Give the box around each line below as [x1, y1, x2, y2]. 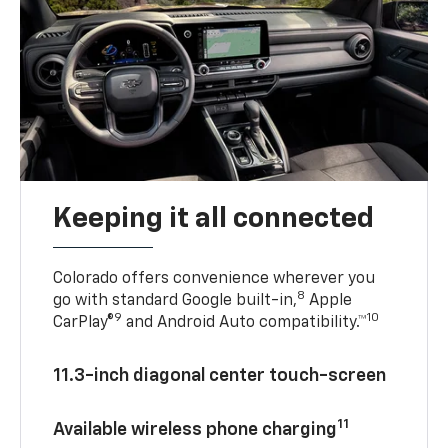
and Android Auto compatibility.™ [122, 314, 368, 331]
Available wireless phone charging [53, 420, 338, 439]
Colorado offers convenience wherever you [53, 270, 376, 287]
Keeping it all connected [53, 204, 375, 233]
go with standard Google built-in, [53, 292, 298, 309]
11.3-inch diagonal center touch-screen [53, 366, 387, 385]
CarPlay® [53, 314, 115, 331]
